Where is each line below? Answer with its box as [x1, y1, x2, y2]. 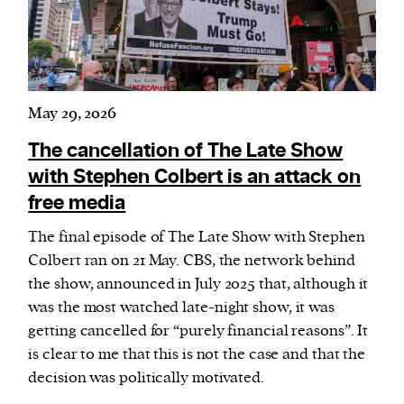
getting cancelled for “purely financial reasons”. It [28, 320, 369, 341]
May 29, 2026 [28, 103, 117, 124]
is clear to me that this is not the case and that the [28, 344, 366, 364]
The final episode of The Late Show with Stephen [28, 226, 365, 247]
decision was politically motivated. [28, 367, 264, 388]
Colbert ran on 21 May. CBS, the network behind [28, 250, 355, 271]
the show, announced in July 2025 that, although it [28, 273, 369, 294]
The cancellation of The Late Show [28, 137, 344, 164]
